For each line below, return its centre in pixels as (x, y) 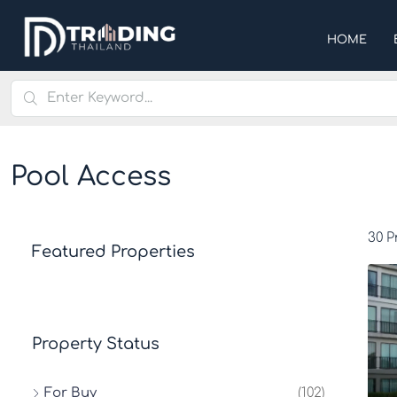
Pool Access (91, 177)
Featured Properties (113, 252)
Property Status (96, 344)
